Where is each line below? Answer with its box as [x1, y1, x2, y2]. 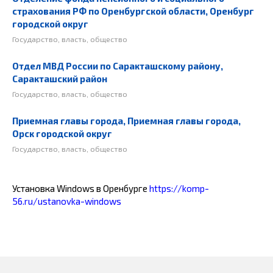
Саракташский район [12, 73, 107, 85]
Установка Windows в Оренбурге [12, 182, 149, 194]
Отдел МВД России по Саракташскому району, [12, 60, 223, 72]
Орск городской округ [12, 128, 112, 140]
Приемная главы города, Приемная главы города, [12, 115, 241, 127]
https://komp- [149, 182, 209, 194]
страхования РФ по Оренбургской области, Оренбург [12, 5, 254, 16]
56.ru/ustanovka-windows [12, 195, 121, 207]
